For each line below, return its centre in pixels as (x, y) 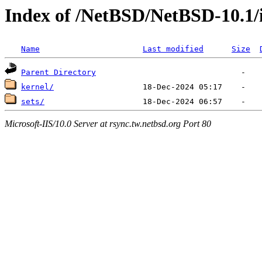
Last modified (173, 49)
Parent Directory (58, 73)
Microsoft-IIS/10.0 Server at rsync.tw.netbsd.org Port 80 (108, 123)
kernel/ (37, 87)
